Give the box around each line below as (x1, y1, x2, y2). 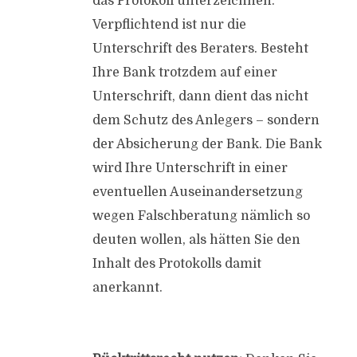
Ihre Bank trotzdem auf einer (92, 65, 277, 80)
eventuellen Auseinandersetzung (92, 185, 303, 199)
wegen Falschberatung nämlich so (92, 209, 310, 223)
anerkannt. (92, 280, 163, 295)
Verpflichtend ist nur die (92, 18, 246, 32)
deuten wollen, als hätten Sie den (92, 233, 300, 247)
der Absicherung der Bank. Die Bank (92, 137, 322, 151)
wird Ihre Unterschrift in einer (92, 161, 288, 175)
